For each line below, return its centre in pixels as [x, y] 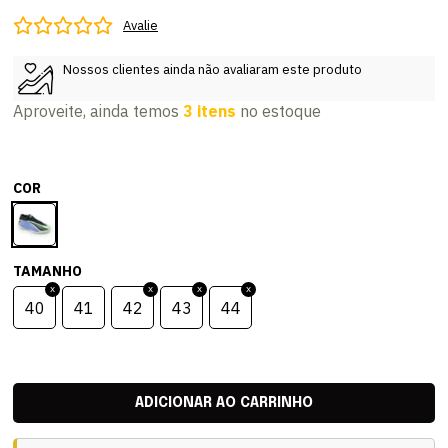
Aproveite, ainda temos [98, 111]
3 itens [210, 111]
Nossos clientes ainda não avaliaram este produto [213, 69]
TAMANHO [48, 271]
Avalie [141, 25]
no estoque [279, 111]
